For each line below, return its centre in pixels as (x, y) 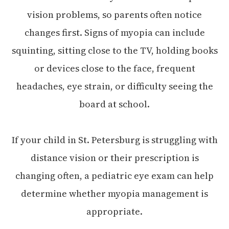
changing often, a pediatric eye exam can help (114, 175)
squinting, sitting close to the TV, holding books (114, 50)
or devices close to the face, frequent (114, 68)
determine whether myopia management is (114, 193)
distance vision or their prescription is (114, 157)
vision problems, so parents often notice (114, 14)
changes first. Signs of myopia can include (114, 32)
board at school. (114, 104)
